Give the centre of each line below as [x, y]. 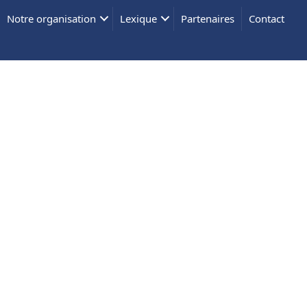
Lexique [139, 18]
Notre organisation [52, 18]
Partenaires [208, 18]
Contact [267, 18]
